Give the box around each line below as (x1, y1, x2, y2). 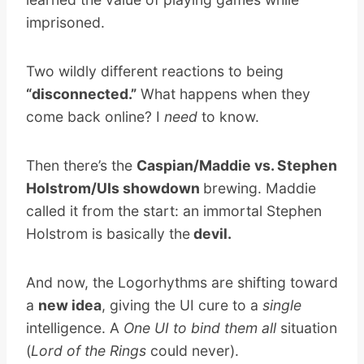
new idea (38, 296, 102, 314)
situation (276, 318, 337, 336)
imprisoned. (26, 13, 105, 31)
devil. (190, 224, 232, 242)
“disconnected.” (26, 84, 136, 102)
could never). (146, 341, 239, 359)
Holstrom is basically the (26, 224, 190, 242)
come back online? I (26, 107, 164, 125)
